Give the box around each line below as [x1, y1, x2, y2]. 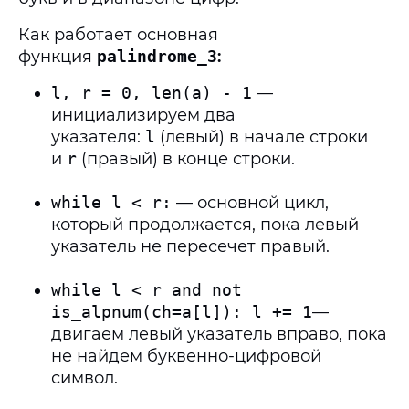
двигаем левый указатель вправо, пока [51, 324, 387, 344]
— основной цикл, [172, 193, 329, 213]
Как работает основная [18, 25, 218, 45]
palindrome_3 [97, 47, 217, 66]
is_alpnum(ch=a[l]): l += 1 [51, 302, 312, 321]
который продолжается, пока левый [51, 215, 359, 235]
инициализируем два [51, 105, 236, 125]
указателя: [51, 127, 145, 147]
